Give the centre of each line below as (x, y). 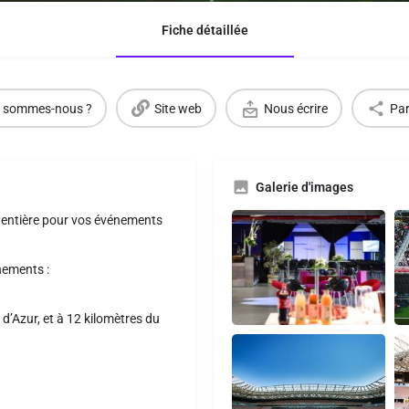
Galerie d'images (304, 187)
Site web (178, 108)
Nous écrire (295, 108)
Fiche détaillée (204, 30)
